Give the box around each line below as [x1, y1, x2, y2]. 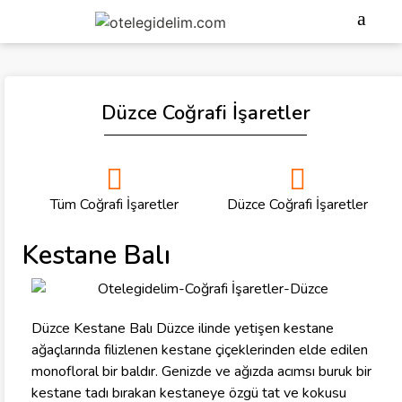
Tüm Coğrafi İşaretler [49, 195, 179, 214]
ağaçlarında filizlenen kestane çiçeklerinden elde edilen [31, 340, 368, 361]
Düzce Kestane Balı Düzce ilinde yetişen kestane [31, 319, 334, 339]
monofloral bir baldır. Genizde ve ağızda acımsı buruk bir [31, 362, 371, 382]
